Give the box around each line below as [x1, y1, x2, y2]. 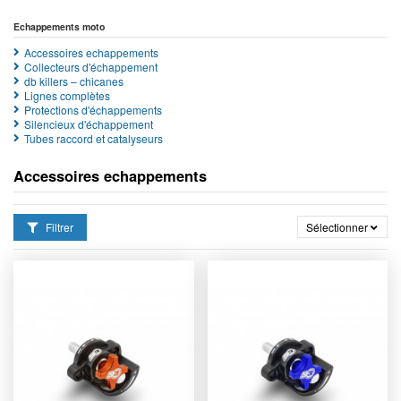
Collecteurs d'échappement [24, 58, 158, 74]
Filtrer [43, 218, 73, 235]
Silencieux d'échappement [24, 115, 153, 132]
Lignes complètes [24, 87, 110, 103]
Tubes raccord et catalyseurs [24, 130, 163, 146]
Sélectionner [306, 218, 369, 235]
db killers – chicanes [24, 73, 124, 89]
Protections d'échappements [24, 101, 162, 117]
